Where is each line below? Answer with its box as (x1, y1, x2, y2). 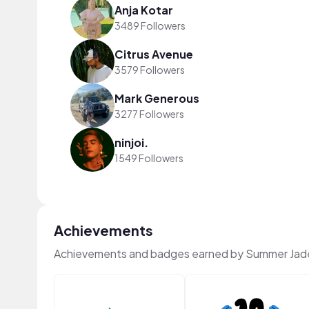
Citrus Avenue (114, 46, 193, 61)
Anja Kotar (114, 2, 173, 17)
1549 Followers (114, 151, 183, 164)
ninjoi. (114, 134, 148, 150)
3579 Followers (114, 63, 185, 76)
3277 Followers (114, 107, 184, 120)
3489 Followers (114, 19, 186, 32)
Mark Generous (114, 90, 199, 106)
